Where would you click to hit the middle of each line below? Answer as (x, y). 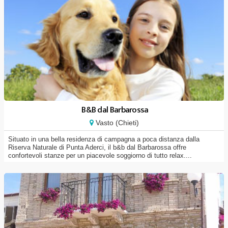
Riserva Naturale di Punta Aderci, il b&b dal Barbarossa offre (97, 147)
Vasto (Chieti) (116, 123)
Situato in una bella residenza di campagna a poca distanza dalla (104, 139)
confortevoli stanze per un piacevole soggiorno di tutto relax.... (100, 155)
